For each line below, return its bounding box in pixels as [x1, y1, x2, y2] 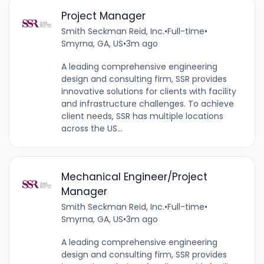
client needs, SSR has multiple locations [61, 110, 223, 122]
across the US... [61, 122, 123, 134]
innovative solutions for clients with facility [61, 85, 236, 97]
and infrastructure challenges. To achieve [61, 97, 234, 110]
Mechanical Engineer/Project [61, 170, 207, 184]
